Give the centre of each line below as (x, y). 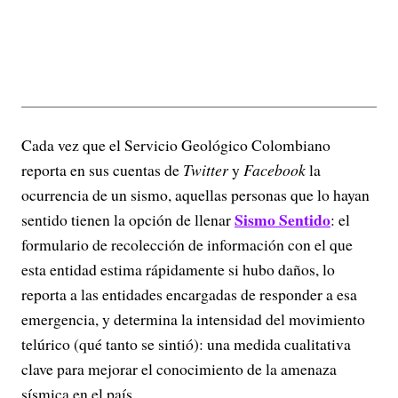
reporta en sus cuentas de (102, 170)
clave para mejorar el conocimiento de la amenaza (179, 369)
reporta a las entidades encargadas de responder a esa (189, 294)
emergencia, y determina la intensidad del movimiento (193, 319)
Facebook (275, 170)
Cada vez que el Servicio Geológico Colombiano (176, 145)
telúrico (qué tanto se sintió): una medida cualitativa (186, 344)
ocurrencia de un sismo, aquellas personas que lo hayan (195, 195)
